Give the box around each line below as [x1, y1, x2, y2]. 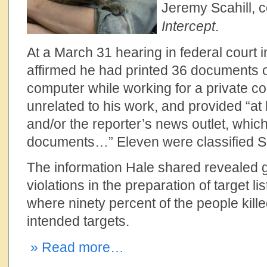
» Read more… [27, 240, 124, 255]
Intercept [162, 18, 215, 34]
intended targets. [27, 213, 129, 229]
